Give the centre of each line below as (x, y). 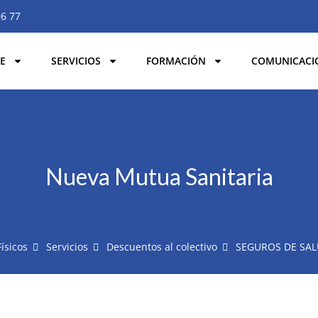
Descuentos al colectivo (162, 246)
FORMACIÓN (176, 60)
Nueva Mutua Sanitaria (159, 176)
